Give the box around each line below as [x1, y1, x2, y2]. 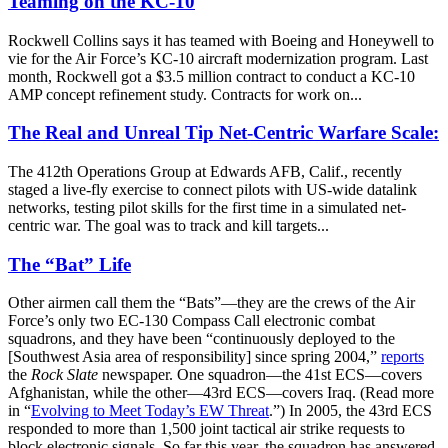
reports [381, 348, 424, 366]
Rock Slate [31, 366, 98, 384]
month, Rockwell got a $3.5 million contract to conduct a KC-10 [8, 67, 415, 85]
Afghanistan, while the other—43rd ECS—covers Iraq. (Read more [8, 384, 434, 402]
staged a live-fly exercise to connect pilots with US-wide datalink [8, 180, 417, 198]
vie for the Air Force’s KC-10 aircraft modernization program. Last [8, 49, 428, 67]
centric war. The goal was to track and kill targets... [8, 216, 329, 234]
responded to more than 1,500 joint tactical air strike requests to [8, 420, 405, 438]
